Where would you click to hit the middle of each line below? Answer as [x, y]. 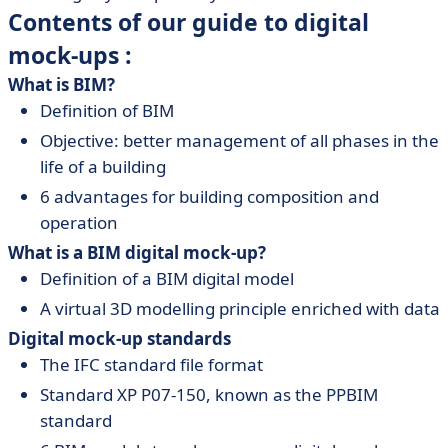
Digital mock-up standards [119, 338]
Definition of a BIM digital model [167, 278]
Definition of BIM [107, 110]
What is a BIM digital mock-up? [137, 252]
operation [79, 222]
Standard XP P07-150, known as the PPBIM [209, 394]
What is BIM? [61, 84]
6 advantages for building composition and [209, 196]
